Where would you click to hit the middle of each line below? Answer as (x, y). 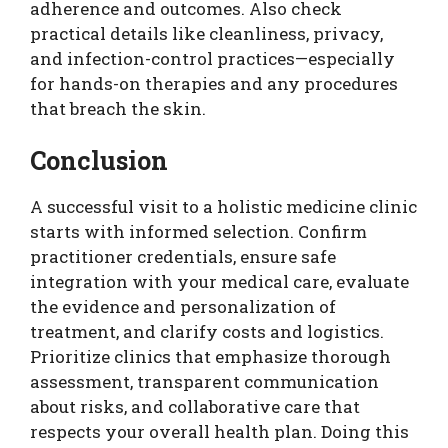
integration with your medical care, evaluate (219, 281)
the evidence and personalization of (183, 306)
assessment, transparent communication (204, 381)
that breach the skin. (118, 109)
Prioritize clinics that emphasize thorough (210, 356)
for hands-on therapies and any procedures (214, 84)
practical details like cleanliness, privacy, (206, 34)
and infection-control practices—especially (212, 59)
